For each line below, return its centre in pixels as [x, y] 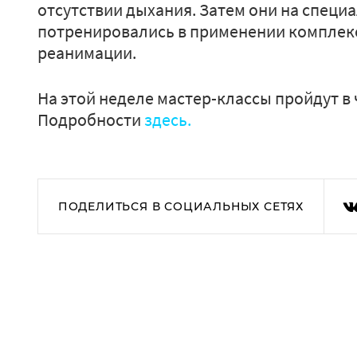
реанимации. [88, 53]
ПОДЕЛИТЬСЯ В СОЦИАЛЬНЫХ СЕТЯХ [181, 206]
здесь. [168, 120]
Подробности [91, 120]
